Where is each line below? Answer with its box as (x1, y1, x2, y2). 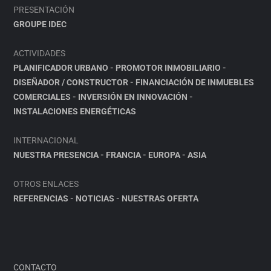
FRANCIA (106, 150, 142, 160)
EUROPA (148, 150, 181, 160)
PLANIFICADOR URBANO (13, 63, 109, 73)
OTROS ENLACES (13, 179, 79, 189)
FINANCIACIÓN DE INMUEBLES (135, 77, 255, 87)
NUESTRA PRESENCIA (13, 150, 99, 160)
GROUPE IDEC (13, 19, 67, 29)
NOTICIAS (76, 194, 115, 203)
